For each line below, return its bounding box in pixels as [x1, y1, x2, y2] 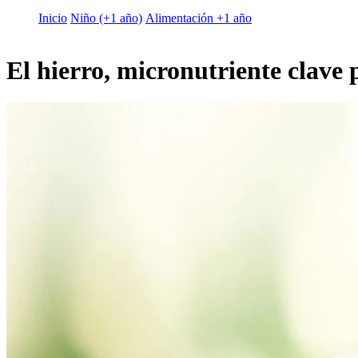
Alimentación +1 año [145, 11, 252, 26]
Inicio [38, 11, 67, 26]
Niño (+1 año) [70, 11, 142, 26]
